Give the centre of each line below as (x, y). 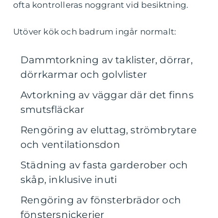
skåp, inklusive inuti (69, 180)
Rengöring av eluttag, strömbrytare (109, 130)
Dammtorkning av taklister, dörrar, (107, 60)
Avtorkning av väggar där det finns (107, 95)
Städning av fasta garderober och (104, 165)
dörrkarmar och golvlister (84, 74)
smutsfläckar (53, 109)
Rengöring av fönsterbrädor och (101, 200)
